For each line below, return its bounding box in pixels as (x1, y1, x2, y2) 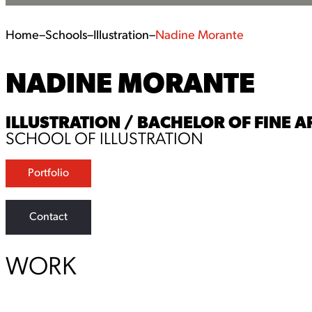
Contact (29, 212, 68, 223)
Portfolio (28, 168, 69, 179)
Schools (45, 29, 87, 42)
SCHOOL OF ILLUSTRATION (6, 132, 203, 148)
